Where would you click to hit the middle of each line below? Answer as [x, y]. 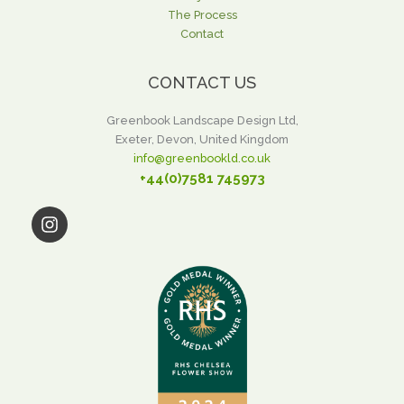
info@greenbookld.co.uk [202, 158]
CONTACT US [202, 82]
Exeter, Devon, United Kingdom [202, 139]
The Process [202, 14]
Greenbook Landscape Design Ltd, [202, 120]
